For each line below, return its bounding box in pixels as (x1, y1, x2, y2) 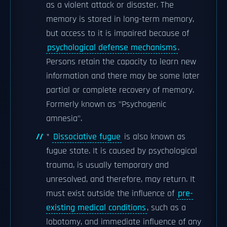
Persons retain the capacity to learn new (46, 56, 196, 67)
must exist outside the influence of (46, 188, 177, 199)
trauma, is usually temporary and (46, 160, 169, 171)
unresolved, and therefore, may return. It (46, 174, 195, 185)
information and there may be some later (46, 70, 200, 82)
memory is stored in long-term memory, (46, 14, 194, 25)
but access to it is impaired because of (46, 28, 189, 39)
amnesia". (46, 113, 82, 124)
